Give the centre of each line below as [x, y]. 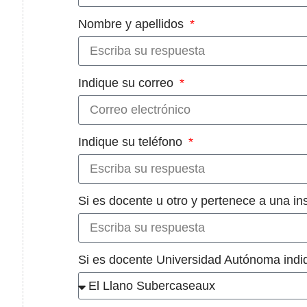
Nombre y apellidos [133, 24]
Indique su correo [127, 83]
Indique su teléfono [132, 142]
